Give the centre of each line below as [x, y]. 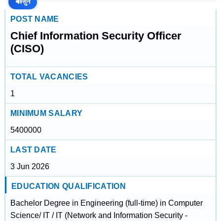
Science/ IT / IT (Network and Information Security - [99, 215]
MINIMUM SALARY [46, 113]
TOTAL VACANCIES [49, 77]
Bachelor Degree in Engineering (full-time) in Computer [106, 203]
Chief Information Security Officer [96, 36]
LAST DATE [33, 150]
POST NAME [35, 19]
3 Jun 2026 [30, 166]
